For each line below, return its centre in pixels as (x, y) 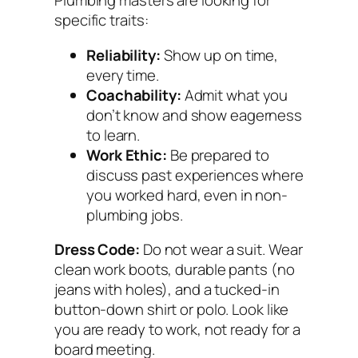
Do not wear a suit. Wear (221, 250)
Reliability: (123, 55)
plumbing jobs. (135, 215)
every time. (123, 75)
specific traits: (101, 20)
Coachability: (134, 95)
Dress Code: (97, 250)
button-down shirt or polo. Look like (172, 310)
